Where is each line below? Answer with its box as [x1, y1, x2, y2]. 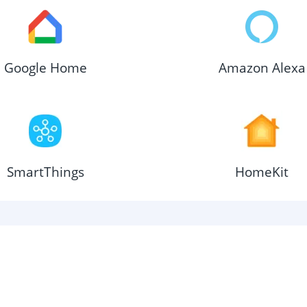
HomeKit [235, 162, 288, 181]
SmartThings [6, 162, 84, 181]
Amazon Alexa [218, 58, 306, 77]
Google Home [3, 58, 87, 77]
